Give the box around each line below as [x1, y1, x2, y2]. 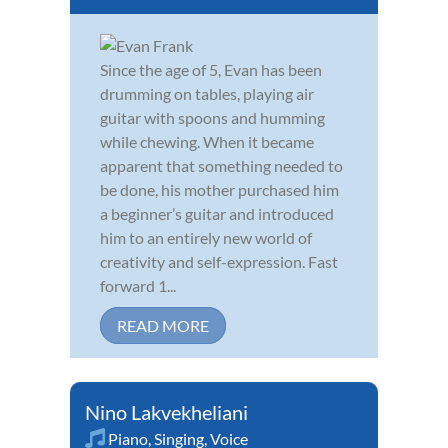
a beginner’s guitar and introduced [100, 204, 334, 224]
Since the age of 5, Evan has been [100, 60, 322, 80]
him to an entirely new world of [100, 228, 312, 248]
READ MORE [117, 316, 209, 336]
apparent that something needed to [100, 156, 343, 176]
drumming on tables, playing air [100, 84, 314, 104]
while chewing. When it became [100, 132, 314, 152]
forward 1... [100, 276, 176, 296]
